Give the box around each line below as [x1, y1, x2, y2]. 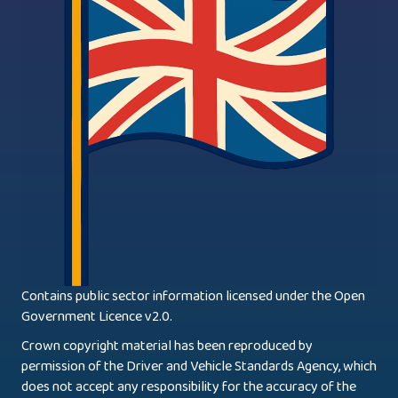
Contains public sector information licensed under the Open [21, 284, 365, 307]
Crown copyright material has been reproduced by [21, 334, 313, 357]
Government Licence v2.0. [21, 305, 172, 328]
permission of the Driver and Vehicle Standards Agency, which [21, 354, 377, 378]
